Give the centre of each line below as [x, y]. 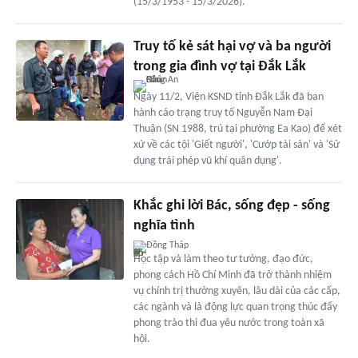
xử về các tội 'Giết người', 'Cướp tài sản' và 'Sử [236, 145]
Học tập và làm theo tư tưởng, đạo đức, [223, 260]
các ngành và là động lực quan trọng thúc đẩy [235, 308]
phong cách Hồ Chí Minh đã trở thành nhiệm [232, 276]
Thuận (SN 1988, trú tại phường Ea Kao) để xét [237, 129]
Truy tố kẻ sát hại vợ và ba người [232, 47]
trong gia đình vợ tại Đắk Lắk [219, 67]
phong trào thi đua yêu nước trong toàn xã [229, 324]
